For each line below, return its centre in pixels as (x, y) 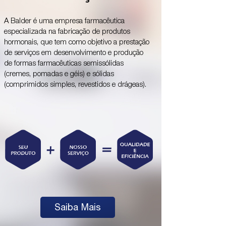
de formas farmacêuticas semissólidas (64, 64)
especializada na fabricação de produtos (67, 32)
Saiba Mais (78, 207)
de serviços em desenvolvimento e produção (74, 53)
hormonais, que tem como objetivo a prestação (77, 43)
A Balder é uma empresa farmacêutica (64, 21)
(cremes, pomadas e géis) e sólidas (59, 74)
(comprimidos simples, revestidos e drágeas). (75, 85)
